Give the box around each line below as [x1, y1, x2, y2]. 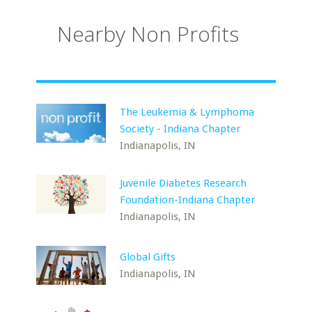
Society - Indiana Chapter [120, 123, 241, 135]
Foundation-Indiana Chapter [120, 194, 256, 206]
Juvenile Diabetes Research [120, 177, 247, 189]
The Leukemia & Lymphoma [120, 106, 255, 118]
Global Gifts [120, 251, 176, 263]
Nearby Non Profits [57, 19, 240, 48]
